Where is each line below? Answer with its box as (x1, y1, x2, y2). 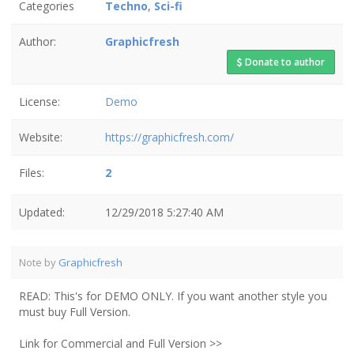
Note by (19, 255, 58, 269)
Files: (19, 165, 44, 180)
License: (19, 94, 60, 109)
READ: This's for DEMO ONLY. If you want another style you (19, 288, 327, 303)
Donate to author (243, 55, 325, 69)
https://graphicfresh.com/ (105, 130, 234, 145)
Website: (19, 130, 62, 145)
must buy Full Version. (19, 304, 130, 319)
